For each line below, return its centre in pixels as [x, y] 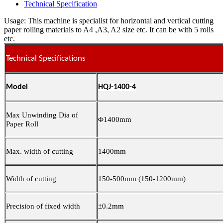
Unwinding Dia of [50, 115]
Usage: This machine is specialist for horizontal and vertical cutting [109, 21]
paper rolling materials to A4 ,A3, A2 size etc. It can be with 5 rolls [109, 30]
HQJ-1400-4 [117, 87]
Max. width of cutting [40, 152]
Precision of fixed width [43, 206]
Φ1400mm [115, 120]
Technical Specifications [46, 59]
